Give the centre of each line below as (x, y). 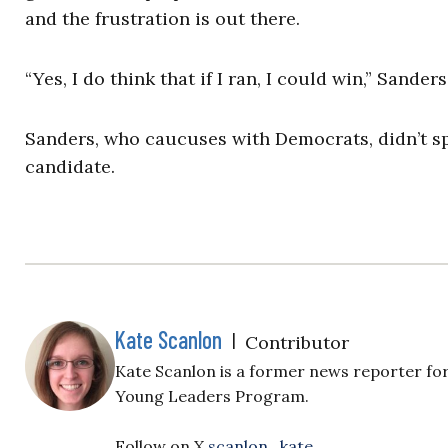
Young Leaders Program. (212, 396)
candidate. (70, 166)
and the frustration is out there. (162, 18)
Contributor (297, 342)
